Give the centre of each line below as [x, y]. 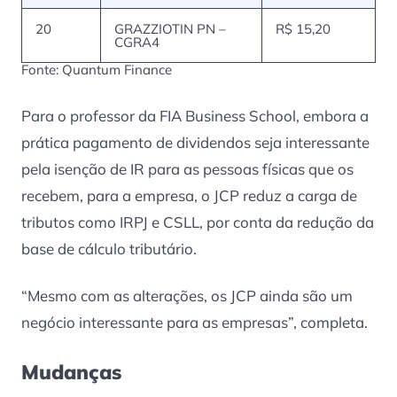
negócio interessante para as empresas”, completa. [196, 322]
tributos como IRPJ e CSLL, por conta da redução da [198, 222]
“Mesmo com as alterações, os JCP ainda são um [187, 295]
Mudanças [71, 371]
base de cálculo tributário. [111, 249]
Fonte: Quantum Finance [97, 70]
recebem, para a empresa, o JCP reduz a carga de [189, 196]
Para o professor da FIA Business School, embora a [195, 116]
